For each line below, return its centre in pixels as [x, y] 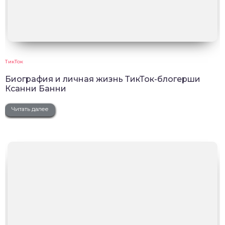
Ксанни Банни [36, 88]
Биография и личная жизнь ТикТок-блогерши [103, 79]
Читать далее [30, 109]
